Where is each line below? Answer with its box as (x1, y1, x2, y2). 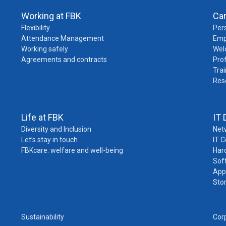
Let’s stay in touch (21, 135, 78, 144)
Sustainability (21, 212, 64, 221)
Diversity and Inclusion (21, 125, 91, 133)
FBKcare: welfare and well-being (21, 146, 123, 154)
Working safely (21, 44, 68, 53)
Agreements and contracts (21, 55, 107, 64)
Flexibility (21, 23, 50, 32)
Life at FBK (21, 111, 64, 123)
